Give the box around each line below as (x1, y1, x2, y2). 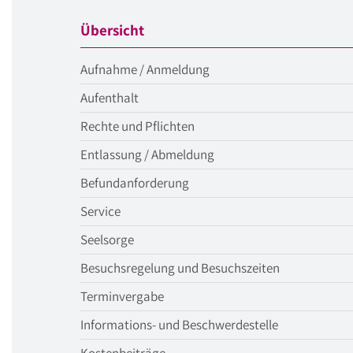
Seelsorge (80, 231, 134, 248)
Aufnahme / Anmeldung (80, 61, 210, 78)
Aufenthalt (80, 89, 139, 106)
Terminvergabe (80, 288, 164, 305)
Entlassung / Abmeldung (80, 146, 214, 163)
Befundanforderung (80, 174, 189, 191)
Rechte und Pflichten (80, 117, 195, 135)
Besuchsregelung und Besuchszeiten (80, 259, 280, 277)
